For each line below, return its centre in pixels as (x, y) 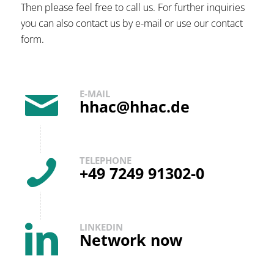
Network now (131, 240)
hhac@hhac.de (134, 106)
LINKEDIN (101, 227)
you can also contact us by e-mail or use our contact (131, 24)
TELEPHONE (105, 160)
